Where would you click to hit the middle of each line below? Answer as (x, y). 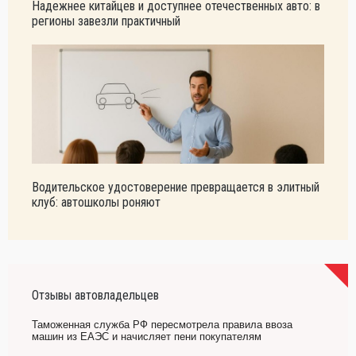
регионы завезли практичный (106, 21)
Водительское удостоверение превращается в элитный (176, 187)
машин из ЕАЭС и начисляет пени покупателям (147, 337)
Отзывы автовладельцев (95, 295)
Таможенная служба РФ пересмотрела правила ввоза (162, 325)
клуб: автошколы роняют (96, 202)
